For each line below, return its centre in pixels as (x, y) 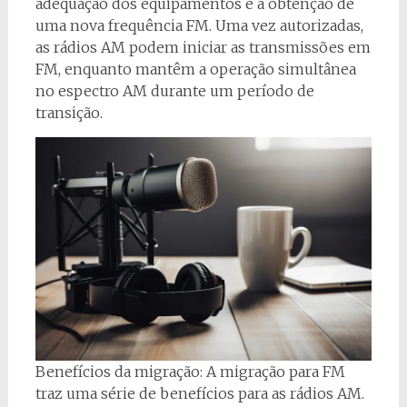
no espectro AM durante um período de (174, 90)
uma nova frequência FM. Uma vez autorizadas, (199, 25)
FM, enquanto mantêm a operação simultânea (195, 69)
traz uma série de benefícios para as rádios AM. (199, 394)
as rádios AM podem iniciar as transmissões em (203, 47)
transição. (69, 112)
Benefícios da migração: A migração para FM (190, 372)
